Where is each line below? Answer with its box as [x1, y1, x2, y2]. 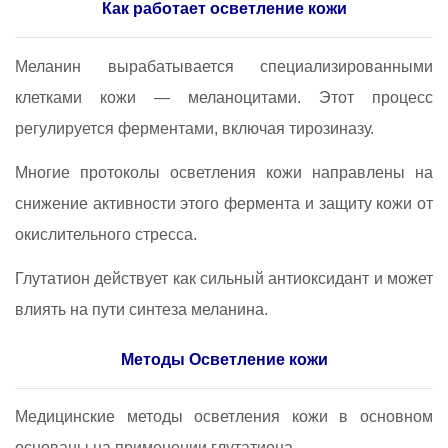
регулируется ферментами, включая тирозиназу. [15, 119, 374, 137]
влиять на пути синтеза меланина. [15, 301, 268, 319]
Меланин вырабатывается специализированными [15, 57, 433, 75]
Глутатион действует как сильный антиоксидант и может [15, 270, 433, 288]
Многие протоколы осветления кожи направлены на [15, 164, 433, 182]
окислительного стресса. [15, 226, 197, 244]
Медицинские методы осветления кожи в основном [15, 408, 433, 426]
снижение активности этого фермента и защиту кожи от [15, 195, 433, 213]
